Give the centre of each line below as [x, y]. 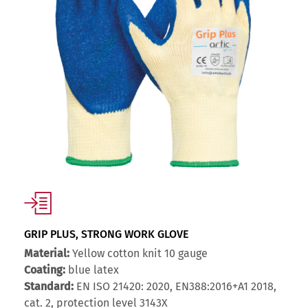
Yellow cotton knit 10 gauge [139, 254]
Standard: [49, 287]
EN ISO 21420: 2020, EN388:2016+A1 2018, [175, 287]
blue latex [92, 270]
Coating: [45, 270]
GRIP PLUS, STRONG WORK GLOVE [106, 234]
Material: [47, 254]
